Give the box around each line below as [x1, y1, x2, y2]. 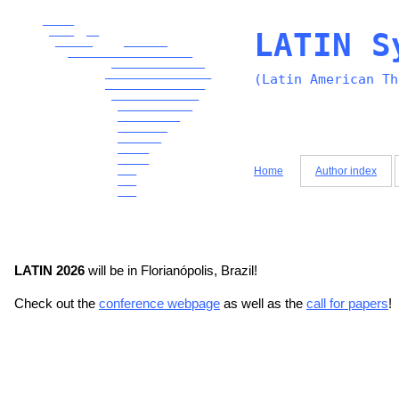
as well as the [220, 296, 306, 312]
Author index [315, 165, 377, 178]
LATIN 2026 [14, 263, 85, 279]
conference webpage [99, 296, 220, 312]
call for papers [306, 296, 388, 312]
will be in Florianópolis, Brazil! [85, 263, 257, 279]
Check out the [14, 296, 99, 312]
